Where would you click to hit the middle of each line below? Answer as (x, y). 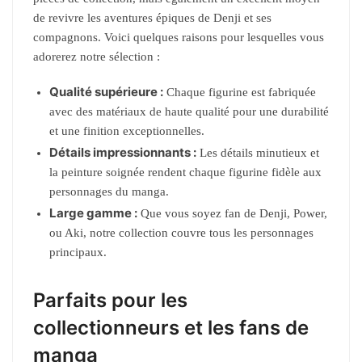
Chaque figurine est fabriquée (240, 92)
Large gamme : (93, 213)
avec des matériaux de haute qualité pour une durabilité (189, 111)
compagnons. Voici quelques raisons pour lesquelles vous (179, 38)
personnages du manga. (109, 191)
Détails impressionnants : (123, 152)
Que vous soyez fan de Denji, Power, (232, 213)
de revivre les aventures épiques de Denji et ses (152, 18)
